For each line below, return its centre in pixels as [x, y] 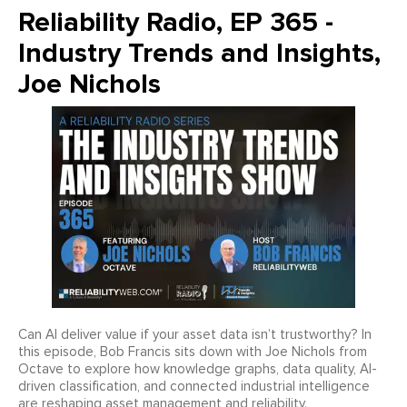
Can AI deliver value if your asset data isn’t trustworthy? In [195, 334]
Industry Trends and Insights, [199, 53]
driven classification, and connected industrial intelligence [194, 386]
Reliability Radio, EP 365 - [176, 22]
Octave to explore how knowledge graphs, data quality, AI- [198, 369]
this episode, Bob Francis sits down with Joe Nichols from [193, 352]
